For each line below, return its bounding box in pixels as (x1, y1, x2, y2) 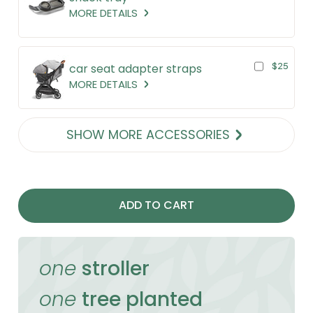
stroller (82, 254, 150, 282)
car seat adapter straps (69, 61, 202, 78)
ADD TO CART (119, 197, 194, 214)
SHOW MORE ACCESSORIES (66, 126, 230, 144)
